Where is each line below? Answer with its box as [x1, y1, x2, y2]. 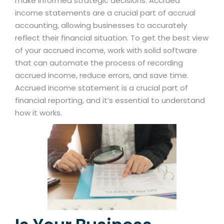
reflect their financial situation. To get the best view [15, 32, 208, 43]
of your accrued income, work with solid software [15, 45, 197, 56]
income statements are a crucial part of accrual [15, 7, 195, 18]
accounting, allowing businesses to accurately [15, 20, 187, 31]
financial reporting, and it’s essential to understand [15, 95, 205, 106]
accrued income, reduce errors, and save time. [15, 70, 188, 81]
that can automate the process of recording [15, 57, 183, 68]
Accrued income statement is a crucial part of [15, 82, 188, 93]
